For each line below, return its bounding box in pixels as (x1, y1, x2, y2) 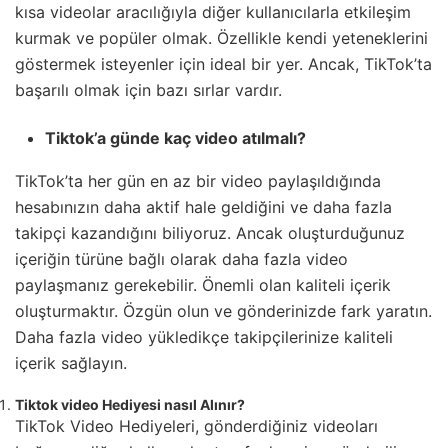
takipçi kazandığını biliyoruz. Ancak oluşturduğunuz (15, 223, 405, 244)
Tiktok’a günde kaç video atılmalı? (45, 128, 306, 149)
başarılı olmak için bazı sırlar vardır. (15, 80, 282, 101)
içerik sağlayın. (15, 353, 127, 374)
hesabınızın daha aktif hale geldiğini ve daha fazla (15, 197, 392, 218)
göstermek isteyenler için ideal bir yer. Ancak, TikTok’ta (15, 54, 432, 75)
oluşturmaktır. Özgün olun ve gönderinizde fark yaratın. (15, 301, 432, 322)
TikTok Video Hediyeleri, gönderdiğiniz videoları (15, 416, 378, 437)
